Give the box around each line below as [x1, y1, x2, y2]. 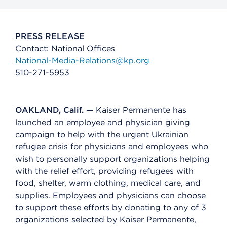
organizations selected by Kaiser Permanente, [15, 215, 196, 225]
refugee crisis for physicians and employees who [15, 142, 208, 152]
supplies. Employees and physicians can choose [15, 191, 206, 201]
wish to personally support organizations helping [15, 154, 210, 164]
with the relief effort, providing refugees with [15, 166, 194, 176]
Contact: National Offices [15, 44, 115, 54]
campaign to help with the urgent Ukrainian [15, 130, 188, 140]
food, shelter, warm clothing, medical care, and [15, 178, 201, 188]
